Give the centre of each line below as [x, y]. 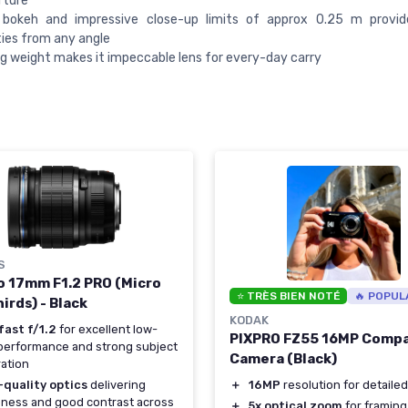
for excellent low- [107, 330]
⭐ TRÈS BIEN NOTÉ [288, 296]
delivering [117, 385]
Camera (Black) [283, 358]
